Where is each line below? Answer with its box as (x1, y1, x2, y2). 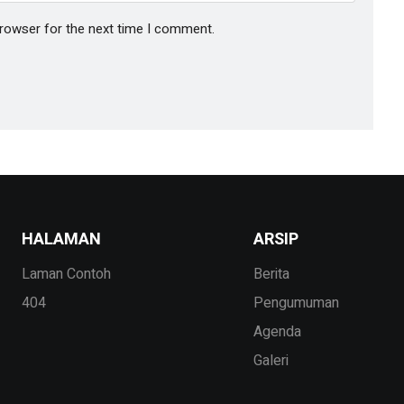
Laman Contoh (22, 262, 111, 285)
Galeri (252, 349, 289, 372)
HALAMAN (22, 226, 101, 252)
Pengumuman (252, 291, 339, 314)
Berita (252, 262, 289, 285)
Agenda (252, 320, 301, 343)
